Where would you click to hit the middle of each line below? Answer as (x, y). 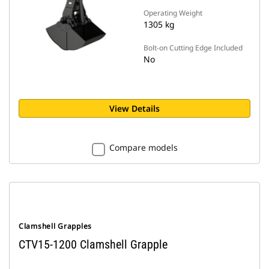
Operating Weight (173, 13)
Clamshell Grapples (55, 226)
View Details (134, 108)
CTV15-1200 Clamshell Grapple (93, 244)
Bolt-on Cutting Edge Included (193, 48)
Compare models (143, 147)
